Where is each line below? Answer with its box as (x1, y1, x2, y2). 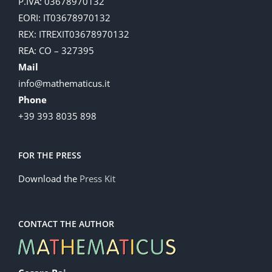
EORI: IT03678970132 (18, 11, 110, 24)
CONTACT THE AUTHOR (18, 217, 114, 229)
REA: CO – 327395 (18, 44, 94, 56)
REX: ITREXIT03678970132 (18, 27, 129, 40)
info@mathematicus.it (18, 76, 110, 89)
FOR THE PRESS (18, 149, 81, 161)
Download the (18, 172, 80, 185)
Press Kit (80, 172, 115, 185)
